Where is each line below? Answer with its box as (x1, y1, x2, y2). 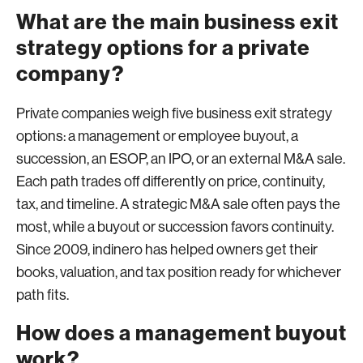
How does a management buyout (16, 320, 347, 346)
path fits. (16, 286, 69, 303)
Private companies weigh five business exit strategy (16, 105, 332, 122)
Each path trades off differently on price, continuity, (16, 173, 325, 190)
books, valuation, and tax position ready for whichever (16, 263, 341, 280)
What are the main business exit (16, 9, 339, 35)
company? (16, 61, 124, 87)
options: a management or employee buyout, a (16, 127, 298, 144)
